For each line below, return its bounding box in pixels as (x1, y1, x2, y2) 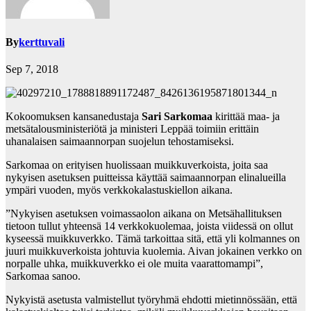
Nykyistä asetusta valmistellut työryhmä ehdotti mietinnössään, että (6, 294, 297, 306)
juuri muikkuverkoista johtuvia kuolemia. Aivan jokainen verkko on (6, 245, 302, 258)
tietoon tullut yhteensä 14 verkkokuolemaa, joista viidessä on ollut (6, 220, 293, 233)
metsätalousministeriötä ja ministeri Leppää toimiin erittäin (6, 123, 259, 135)
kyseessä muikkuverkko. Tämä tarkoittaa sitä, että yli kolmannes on (6, 233, 300, 245)
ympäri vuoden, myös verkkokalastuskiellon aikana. (6, 184, 233, 196)
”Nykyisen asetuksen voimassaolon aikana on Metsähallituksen (6, 208, 282, 220)
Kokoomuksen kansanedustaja (6, 110, 142, 123)
